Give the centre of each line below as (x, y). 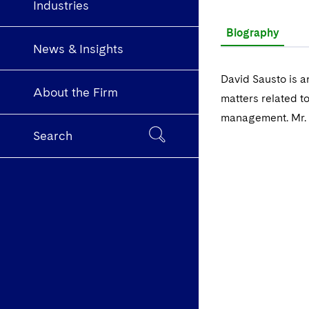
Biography (252, 33)
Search (53, 136)
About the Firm (76, 92)
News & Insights (78, 48)
